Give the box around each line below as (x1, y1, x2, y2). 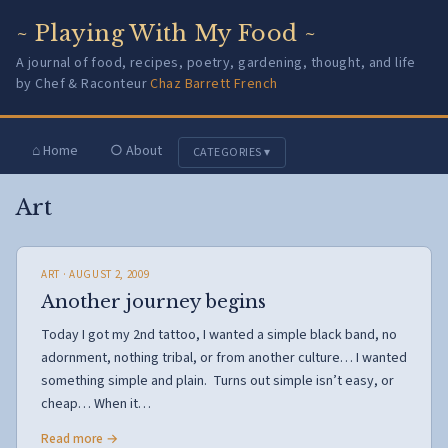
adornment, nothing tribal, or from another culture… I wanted (41, 348, 407, 368)
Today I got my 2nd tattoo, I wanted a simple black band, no (41, 325, 397, 345)
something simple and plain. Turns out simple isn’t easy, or (41, 371, 394, 391)
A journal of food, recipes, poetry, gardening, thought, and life (16, 53, 416, 73)
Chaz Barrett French (150, 74, 278, 94)
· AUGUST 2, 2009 (59, 267, 150, 282)
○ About (110, 141, 162, 161)
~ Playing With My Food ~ (16, 20, 317, 47)
